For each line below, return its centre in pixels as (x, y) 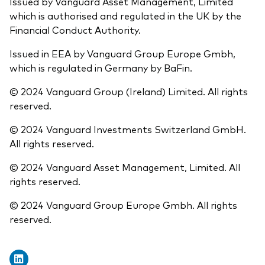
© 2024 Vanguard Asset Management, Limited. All (125, 167)
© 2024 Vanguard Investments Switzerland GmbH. (128, 129)
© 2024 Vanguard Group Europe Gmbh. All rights (123, 205)
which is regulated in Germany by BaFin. (101, 68)
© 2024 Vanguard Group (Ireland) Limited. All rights (129, 91)
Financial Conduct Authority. (75, 30)
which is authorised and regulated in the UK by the (125, 16)
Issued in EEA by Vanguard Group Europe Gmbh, (122, 54)
